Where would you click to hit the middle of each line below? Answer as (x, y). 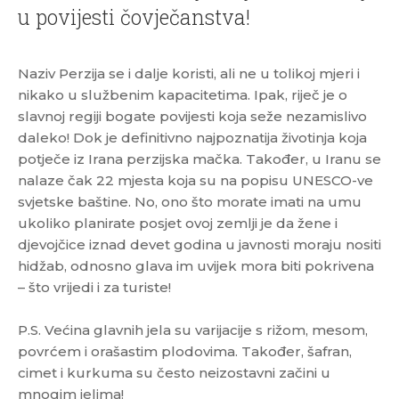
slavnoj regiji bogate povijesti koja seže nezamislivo (192, 116)
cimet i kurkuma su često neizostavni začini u (174, 373)
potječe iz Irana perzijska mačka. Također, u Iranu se (199, 159)
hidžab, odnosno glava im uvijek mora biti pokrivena (196, 266)
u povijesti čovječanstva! (134, 17)
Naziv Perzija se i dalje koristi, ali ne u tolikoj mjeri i (189, 73)
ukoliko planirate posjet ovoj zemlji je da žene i (178, 223)
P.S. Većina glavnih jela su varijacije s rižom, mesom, (193, 330)
